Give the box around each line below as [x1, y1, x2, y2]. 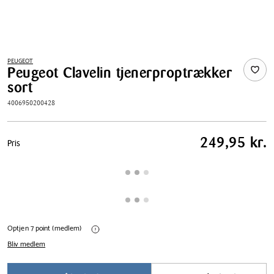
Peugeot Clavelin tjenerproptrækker [7, 64, 232, 81]
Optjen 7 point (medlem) [7, 223, 84, 235]
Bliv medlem [7, 239, 46, 250]
